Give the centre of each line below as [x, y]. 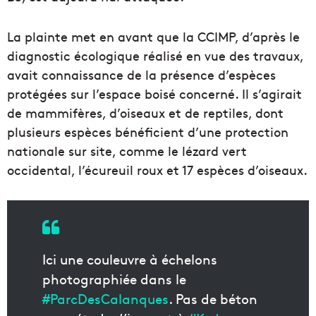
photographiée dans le [114, 279]
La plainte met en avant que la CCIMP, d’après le [153, 37]
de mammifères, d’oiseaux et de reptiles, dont [145, 113]
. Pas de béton [213, 299]
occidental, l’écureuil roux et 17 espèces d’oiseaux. [157, 170]
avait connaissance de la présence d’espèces [141, 75]
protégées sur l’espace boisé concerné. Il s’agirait [154, 94]
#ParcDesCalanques [105, 299]
